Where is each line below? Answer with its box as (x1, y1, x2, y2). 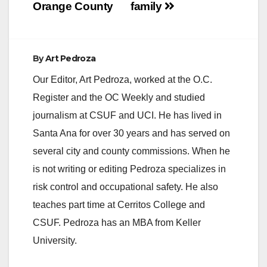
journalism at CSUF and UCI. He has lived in (33, 110, 222, 121)
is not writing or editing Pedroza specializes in (33, 164, 226, 175)
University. (33, 235, 77, 246)
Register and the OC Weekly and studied (33, 92, 205, 103)
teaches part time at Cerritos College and (33, 200, 205, 210)
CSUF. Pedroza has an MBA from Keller (33, 218, 201, 228)
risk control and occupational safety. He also (33, 182, 218, 193)
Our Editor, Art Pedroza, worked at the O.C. (33, 74, 212, 85)
